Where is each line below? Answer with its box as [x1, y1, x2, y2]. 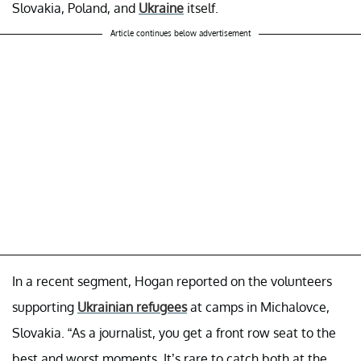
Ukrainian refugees [77, 298, 187, 315]
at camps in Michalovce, [187, 298, 330, 315]
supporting [12, 298, 77, 315]
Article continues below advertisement [110, 27, 251, 38]
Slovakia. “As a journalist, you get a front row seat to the [12, 324, 336, 341]
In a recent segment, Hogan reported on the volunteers [12, 272, 332, 289]
